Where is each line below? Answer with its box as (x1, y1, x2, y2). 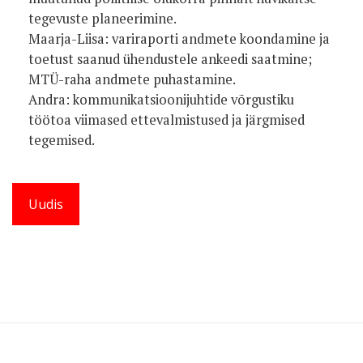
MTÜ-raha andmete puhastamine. (28, 70, 236, 88)
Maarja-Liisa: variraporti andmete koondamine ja (28, 29, 330, 48)
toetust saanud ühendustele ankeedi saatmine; (28, 49, 312, 68)
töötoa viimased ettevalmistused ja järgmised (28, 110, 305, 129)
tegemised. (28, 130, 95, 149)
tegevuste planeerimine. (28, 9, 177, 28)
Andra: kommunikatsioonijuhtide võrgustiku (28, 90, 294, 109)
